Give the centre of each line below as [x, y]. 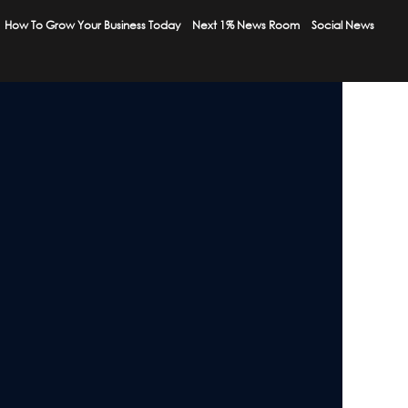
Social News [343, 25]
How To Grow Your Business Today [93, 25]
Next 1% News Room [246, 25]
